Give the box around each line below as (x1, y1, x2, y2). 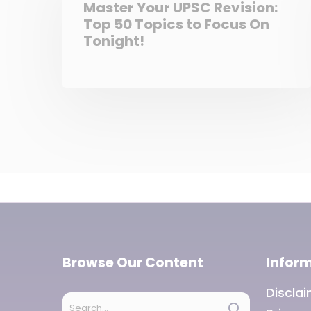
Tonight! (83, 31, 144, 51)
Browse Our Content (62, 253, 203, 272)
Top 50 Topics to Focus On (83, 14, 269, 34)
